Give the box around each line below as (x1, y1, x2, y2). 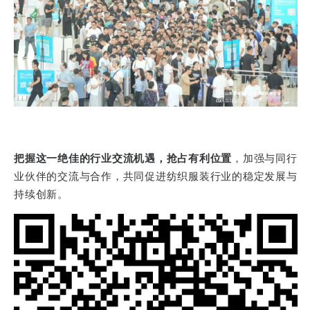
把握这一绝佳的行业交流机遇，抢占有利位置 (14, 152, 232, 165)
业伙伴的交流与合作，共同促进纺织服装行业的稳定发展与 (14, 170, 298, 183)
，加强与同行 (232, 152, 298, 165)
